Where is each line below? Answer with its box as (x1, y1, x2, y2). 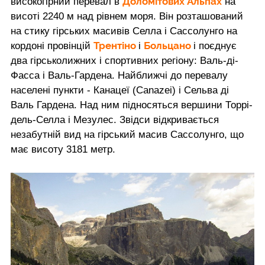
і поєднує (193, 40, 237, 51)
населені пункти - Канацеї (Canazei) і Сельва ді (11, 84, 229, 96)
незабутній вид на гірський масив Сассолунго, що (11, 128, 244, 140)
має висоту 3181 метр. (11, 143, 115, 155)
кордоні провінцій (11, 40, 93, 51)
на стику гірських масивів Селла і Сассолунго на (11, 25, 237, 37)
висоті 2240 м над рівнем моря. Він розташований (11, 10, 243, 22)
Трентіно (93, 39, 138, 51)
